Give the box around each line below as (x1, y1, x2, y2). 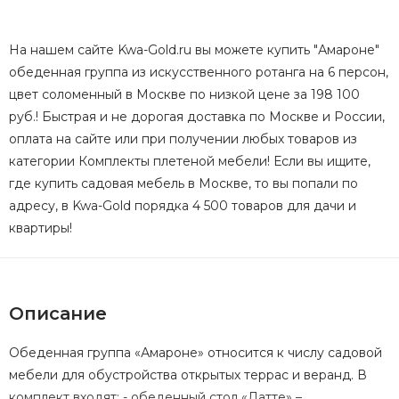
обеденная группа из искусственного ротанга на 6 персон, (9, 64, 388, 81)
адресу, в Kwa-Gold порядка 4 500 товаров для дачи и (9, 198, 356, 215)
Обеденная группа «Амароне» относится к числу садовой (9, 345, 382, 362)
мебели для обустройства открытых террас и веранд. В (9, 367, 367, 384)
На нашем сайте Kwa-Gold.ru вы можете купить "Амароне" (9, 42, 379, 59)
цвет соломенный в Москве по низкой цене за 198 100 (9, 86, 360, 103)
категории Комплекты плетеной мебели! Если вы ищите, (9, 153, 370, 170)
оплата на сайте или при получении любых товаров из (9, 131, 357, 148)
